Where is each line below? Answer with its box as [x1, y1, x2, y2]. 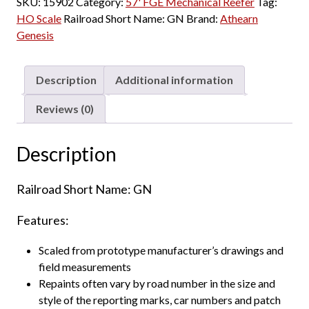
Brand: [186, 11, 220, 25]
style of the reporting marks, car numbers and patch [38, 293, 281, 307]
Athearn [219, 11, 258, 25]
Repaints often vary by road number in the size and [38, 277, 275, 290]
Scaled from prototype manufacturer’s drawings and [38, 243, 283, 257]
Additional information [114, 72, 233, 86]
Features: [16, 212, 69, 228]
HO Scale [16, 11, 61, 25]
